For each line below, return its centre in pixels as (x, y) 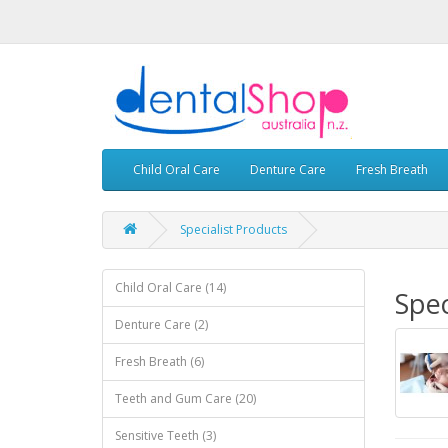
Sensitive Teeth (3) (165, 435)
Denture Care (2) (161, 324)
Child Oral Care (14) (170, 287)
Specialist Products (233, 229)
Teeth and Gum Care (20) (185, 398)
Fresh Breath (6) (159, 361)
